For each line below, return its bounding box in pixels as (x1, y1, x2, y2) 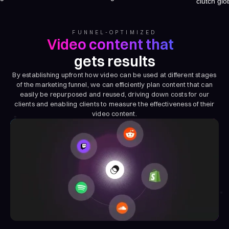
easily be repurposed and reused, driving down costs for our (19, 89, 210, 98)
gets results (74, 52, 155, 70)
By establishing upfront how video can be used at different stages (12, 70, 217, 79)
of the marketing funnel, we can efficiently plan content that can (16, 80, 213, 88)
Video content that (47, 35, 174, 53)
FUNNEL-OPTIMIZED (72, 29, 157, 36)
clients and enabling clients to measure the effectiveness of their (14, 99, 215, 108)
